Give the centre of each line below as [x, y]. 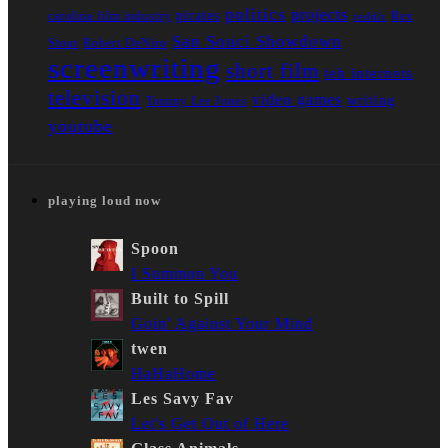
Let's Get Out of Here [210, 423]
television [94, 98]
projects [319, 15]
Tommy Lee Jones [196, 101]
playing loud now [104, 201]
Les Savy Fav [182, 398]
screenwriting [134, 68]
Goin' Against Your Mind [222, 323]
